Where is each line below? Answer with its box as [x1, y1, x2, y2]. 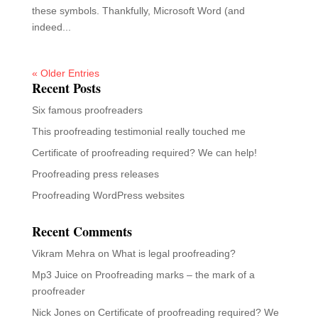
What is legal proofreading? [111, 247, 236, 259]
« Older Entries [31, 67, 99, 79]
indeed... [31, 21, 71, 33]
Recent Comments [31, 221, 132, 241]
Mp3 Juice [31, 268, 78, 280]
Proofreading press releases [31, 168, 159, 180]
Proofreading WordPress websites [31, 189, 185, 201]
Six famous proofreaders [31, 104, 143, 116]
